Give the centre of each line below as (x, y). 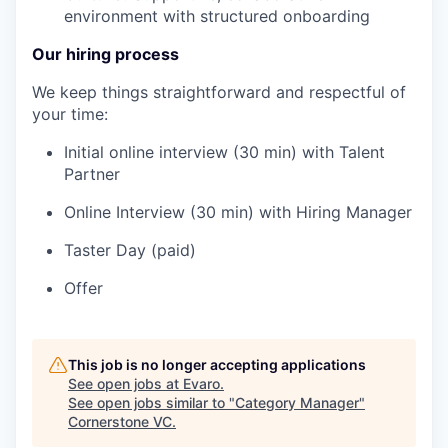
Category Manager (297, 402)
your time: (70, 114)
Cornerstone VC (120, 421)
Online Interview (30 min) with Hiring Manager (238, 212)
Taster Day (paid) (130, 250)
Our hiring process (105, 54)
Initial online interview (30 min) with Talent (224, 152)
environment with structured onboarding (217, 16)
